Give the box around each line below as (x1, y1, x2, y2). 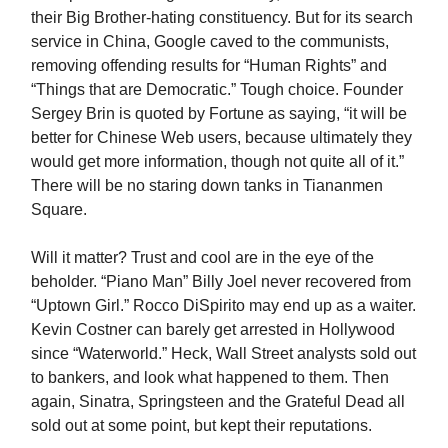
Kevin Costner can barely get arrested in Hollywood (31, 321, 395, 338)
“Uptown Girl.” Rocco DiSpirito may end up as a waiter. (31, 297, 416, 314)
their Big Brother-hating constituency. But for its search (31, 9, 413, 26)
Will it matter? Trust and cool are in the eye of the (31, 249, 374, 266)
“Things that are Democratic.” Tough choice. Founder (31, 81, 403, 98)
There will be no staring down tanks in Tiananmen (31, 177, 383, 194)
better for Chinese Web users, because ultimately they (31, 129, 412, 146)
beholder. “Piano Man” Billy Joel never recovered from (31, 273, 411, 290)
